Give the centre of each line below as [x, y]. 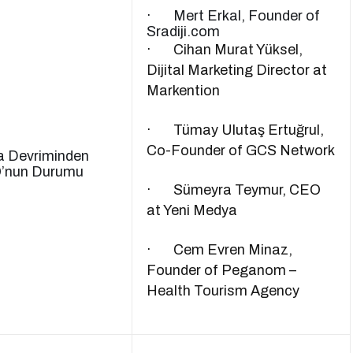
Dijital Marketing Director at [237, 70]
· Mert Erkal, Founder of [233, 16]
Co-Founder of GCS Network [241, 150]
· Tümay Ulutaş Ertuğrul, [236, 130]
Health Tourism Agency [223, 291]
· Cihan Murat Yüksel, [225, 50]
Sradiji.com [183, 32]
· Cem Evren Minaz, [220, 250]
